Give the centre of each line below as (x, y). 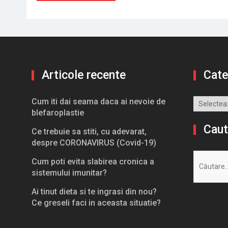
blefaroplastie (58, 112)
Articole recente (84, 75)
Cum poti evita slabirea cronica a (93, 161)
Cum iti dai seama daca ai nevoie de (98, 101)
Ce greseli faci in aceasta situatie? (96, 203)
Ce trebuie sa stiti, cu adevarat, (89, 131)
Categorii (208, 103)
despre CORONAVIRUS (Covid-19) (94, 142)
